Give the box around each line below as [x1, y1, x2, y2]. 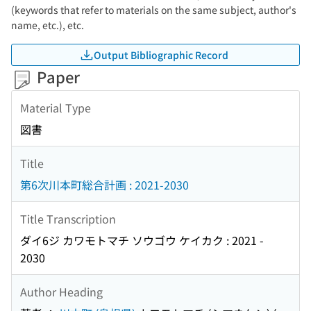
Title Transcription [20, 210, 116, 227]
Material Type [20, 99, 91, 116]
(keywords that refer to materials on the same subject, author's [11, 3, 296, 17]
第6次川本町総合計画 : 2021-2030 [20, 176, 189, 194]
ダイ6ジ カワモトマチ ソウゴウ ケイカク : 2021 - [20, 232, 264, 249]
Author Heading [20, 283, 103, 300]
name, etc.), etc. [11, 18, 84, 32]
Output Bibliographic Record [94, 47, 228, 62]
